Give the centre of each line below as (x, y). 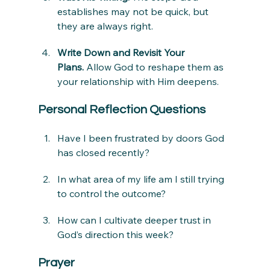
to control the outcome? (111, 194)
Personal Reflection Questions (121, 110)
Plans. (70, 67)
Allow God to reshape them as (155, 67)
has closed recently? (103, 153)
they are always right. (105, 26)
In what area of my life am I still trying (142, 179)
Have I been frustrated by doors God (142, 138)
